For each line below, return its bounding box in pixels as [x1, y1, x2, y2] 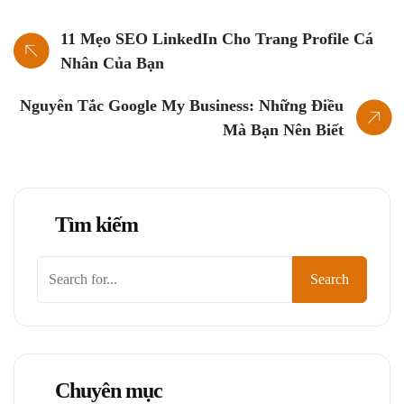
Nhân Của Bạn [60, 54, 164, 73]
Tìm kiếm [55, 213, 138, 237]
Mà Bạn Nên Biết [223, 121, 344, 140]
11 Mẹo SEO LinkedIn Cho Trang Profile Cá [60, 30, 373, 49]
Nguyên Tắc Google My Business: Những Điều [20, 96, 344, 115]
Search [310, 271, 349, 288]
